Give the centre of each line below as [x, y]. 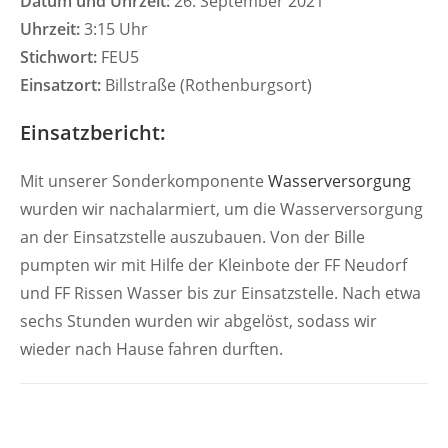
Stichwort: [58, 57]
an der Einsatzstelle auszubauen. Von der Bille [192, 237]
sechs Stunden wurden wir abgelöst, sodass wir [198, 321]
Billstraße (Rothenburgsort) [206, 85]
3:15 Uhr [114, 29]
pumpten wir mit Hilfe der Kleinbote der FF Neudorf [213, 265]
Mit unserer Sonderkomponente [144, 181]
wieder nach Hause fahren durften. [151, 349]
